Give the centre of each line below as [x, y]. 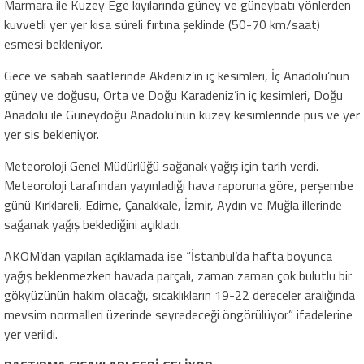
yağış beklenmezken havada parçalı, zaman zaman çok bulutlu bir [178, 275]
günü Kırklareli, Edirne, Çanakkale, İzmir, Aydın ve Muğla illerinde [173, 204]
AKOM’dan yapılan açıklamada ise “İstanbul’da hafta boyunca [168, 256]
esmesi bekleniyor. [53, 43]
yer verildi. [31, 334]
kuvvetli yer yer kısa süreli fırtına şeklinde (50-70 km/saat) [162, 24]
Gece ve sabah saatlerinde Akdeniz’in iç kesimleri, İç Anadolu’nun [177, 75]
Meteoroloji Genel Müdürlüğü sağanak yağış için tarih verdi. [161, 165]
